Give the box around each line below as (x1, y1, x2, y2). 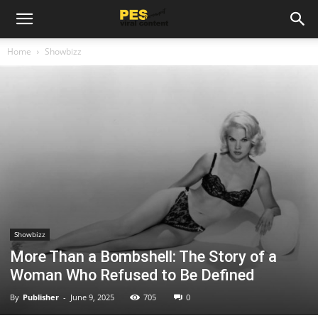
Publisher (23, 291, 59, 302)
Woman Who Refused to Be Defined (10, 265, 254, 284)
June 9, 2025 (70, 291, 114, 302)
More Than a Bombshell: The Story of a (10, 247, 277, 265)
